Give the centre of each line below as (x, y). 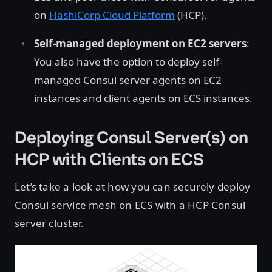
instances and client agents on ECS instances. (143, 98)
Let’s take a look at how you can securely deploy (133, 187)
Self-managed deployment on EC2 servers (140, 43)
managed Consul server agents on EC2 (128, 80)
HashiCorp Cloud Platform (112, 15)
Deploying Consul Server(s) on (131, 138)
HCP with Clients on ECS (109, 159)
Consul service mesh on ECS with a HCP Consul (130, 205)
